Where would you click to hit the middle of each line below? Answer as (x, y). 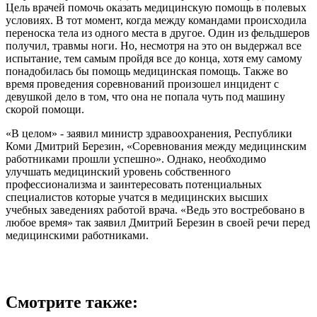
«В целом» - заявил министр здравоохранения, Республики (149, 133)
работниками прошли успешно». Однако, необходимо (136, 158)
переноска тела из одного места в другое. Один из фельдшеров (158, 33)
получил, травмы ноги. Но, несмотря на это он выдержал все (154, 45)
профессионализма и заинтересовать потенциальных (134, 184)
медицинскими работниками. (77, 235)
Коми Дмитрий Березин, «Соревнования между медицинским (156, 146)
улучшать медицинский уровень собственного (118, 171)
